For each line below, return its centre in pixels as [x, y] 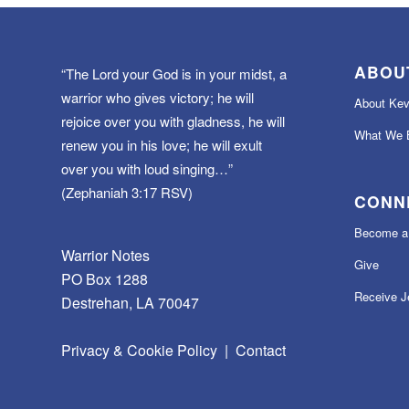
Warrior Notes [105, 256]
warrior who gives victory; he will [157, 97]
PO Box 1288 [105, 279]
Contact [261, 351]
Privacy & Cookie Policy [139, 351]
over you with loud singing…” [147, 168]
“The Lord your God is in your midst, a [174, 73]
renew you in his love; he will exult [162, 144]
